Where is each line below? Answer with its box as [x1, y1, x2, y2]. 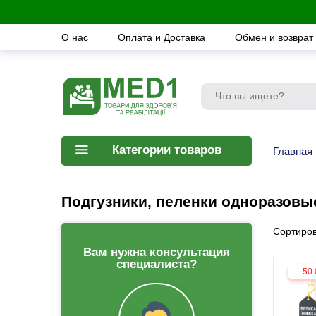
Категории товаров [112, 143, 221, 157]
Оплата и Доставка [118, 31, 208, 43]
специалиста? [116, 257, 197, 271]
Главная [273, 145, 312, 157]
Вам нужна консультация [83, 245, 230, 259]
